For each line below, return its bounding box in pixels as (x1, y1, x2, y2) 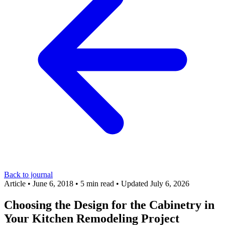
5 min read (80, 179, 114, 188)
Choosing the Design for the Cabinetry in (4, 198, 214, 211)
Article (4, 179, 26, 188)
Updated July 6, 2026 (121, 179, 189, 188)
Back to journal (4, 170, 53, 179)
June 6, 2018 (33, 179, 73, 188)
